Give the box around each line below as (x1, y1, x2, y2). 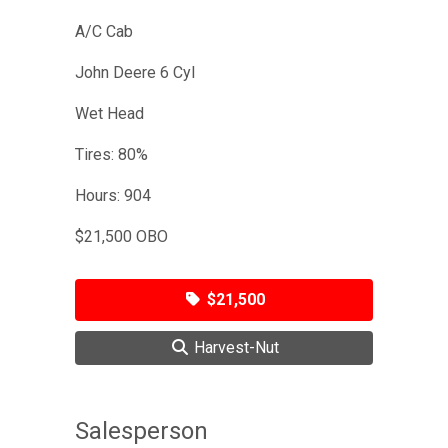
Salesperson (75, 416, 208, 445)
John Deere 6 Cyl (75, 62, 199, 82)
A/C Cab (75, 21, 137, 41)
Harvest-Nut (189, 337, 279, 357)
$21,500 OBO (75, 226, 172, 246)
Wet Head (75, 103, 148, 123)
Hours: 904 (75, 185, 155, 205)
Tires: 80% (75, 144, 152, 164)
